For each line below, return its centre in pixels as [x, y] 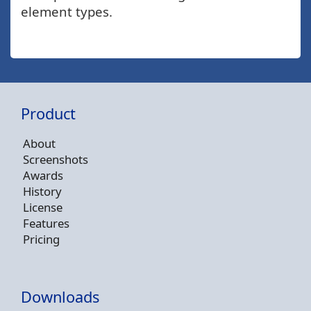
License [43, 207]
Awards [43, 175]
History [42, 191]
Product [48, 114]
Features [46, 223]
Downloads [60, 296]
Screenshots [56, 159]
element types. [67, 11]
